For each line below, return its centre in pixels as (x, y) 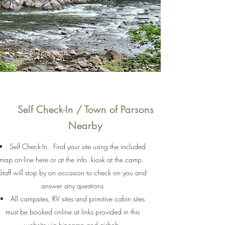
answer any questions (72, 186)
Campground (80, 47)
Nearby (85, 126)
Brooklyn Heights (80, 20)
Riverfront (80, 33)
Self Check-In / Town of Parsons (85, 109)
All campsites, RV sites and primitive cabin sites (77, 199)
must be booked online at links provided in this (72, 212)
